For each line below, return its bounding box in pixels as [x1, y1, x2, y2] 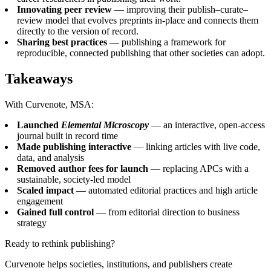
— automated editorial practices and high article [74, 184, 258, 195]
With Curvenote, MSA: [5, 99, 94, 109]
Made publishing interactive [17, 141, 131, 152]
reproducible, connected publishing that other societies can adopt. [17, 47, 265, 58]
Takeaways [5, 70, 73, 87]
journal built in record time [17, 130, 118, 141]
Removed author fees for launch [17, 163, 148, 174]
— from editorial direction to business [94, 206, 240, 217]
